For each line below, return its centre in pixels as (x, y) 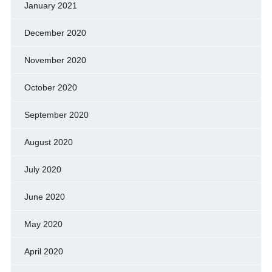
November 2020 (55, 60)
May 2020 (43, 224)
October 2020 (50, 87)
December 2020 (55, 32)
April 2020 (43, 251)
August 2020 (48, 142)
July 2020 (42, 169)
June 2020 (44, 196)
